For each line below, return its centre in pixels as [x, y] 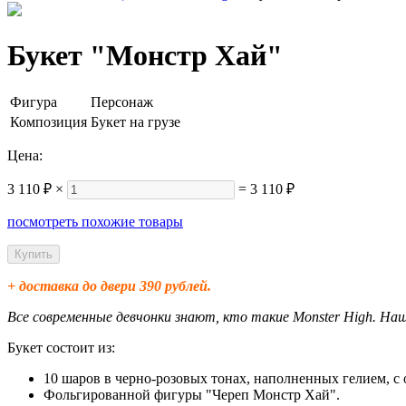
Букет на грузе [135, 122]
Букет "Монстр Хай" [145, 56]
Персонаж [122, 102]
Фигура [34, 102]
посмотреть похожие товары [95, 222]
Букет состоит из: [61, 348]
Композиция [48, 122]
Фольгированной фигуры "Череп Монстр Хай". [192, 395]
